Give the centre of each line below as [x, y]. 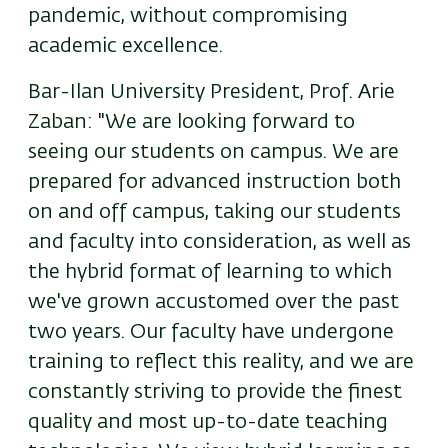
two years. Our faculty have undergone [211, 332]
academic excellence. [125, 46]
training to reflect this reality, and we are [221, 362]
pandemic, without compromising [188, 16]
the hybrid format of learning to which [210, 272]
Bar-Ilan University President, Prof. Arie [211, 92]
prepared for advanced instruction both [214, 182]
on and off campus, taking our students [214, 212]
